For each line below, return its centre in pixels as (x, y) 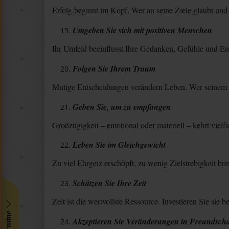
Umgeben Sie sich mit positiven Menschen (142, 30)
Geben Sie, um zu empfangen (122, 107)
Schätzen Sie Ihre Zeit (109, 183)
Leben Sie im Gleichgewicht (119, 145)
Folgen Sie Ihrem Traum (114, 68)
